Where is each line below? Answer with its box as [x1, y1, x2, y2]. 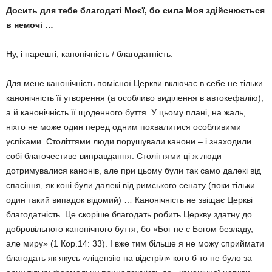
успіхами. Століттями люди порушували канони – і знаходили [6, 137, 251, 146]
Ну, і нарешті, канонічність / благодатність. [6, 49, 173, 59]
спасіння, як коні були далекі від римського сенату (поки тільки [6, 180, 255, 190]
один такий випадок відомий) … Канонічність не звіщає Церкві [6, 195, 253, 205]
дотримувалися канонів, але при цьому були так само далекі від [6, 166, 261, 175]
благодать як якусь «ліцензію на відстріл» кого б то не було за [6, 253, 252, 263]
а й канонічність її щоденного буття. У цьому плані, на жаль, [6, 107, 246, 117]
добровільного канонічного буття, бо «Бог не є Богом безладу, [6, 224, 253, 234]
